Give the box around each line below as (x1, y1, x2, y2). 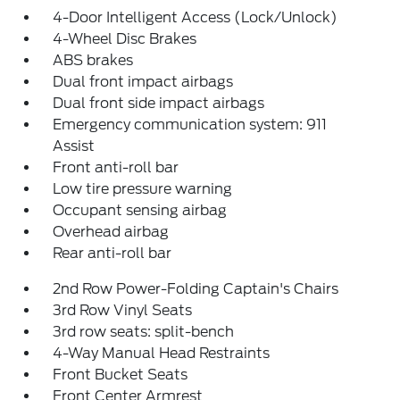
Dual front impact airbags (53, 73, 234, 90)
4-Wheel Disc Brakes (53, 30, 197, 47)
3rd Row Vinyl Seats (53, 302, 193, 319)
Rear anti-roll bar (53, 245, 172, 262)
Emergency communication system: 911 (53, 116, 328, 133)
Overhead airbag (53, 223, 170, 240)
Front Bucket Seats (53, 366, 188, 383)
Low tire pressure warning (53, 180, 233, 197)
